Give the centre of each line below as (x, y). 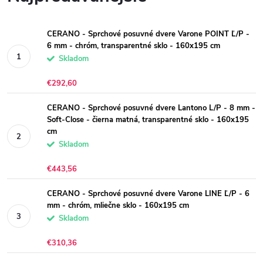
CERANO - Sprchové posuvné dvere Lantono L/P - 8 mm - (151, 108)
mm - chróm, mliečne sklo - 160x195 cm (118, 205)
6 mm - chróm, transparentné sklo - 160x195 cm (134, 46)
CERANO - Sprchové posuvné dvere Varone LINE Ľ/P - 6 (148, 194)
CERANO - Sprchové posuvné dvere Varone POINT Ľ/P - (148, 34)
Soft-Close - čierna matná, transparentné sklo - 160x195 (148, 120)
